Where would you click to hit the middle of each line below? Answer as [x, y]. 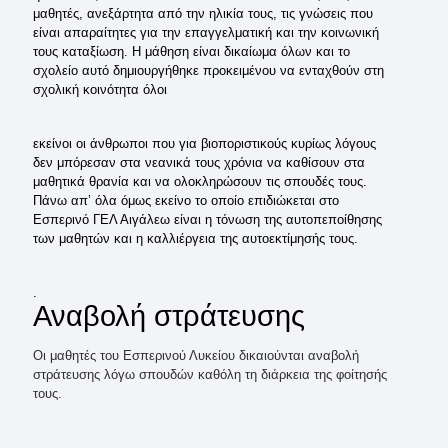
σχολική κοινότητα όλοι [104, 89]
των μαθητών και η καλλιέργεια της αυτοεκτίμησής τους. [195, 238]
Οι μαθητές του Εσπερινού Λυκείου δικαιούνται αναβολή [196, 355]
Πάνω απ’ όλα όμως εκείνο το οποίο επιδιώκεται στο [186, 200]
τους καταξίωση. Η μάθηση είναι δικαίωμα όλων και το [191, 51]
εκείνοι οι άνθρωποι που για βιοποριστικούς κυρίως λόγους [204, 143]
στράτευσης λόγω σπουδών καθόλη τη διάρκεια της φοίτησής [210, 374]
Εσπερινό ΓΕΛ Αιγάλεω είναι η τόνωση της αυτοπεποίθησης [207, 219]
